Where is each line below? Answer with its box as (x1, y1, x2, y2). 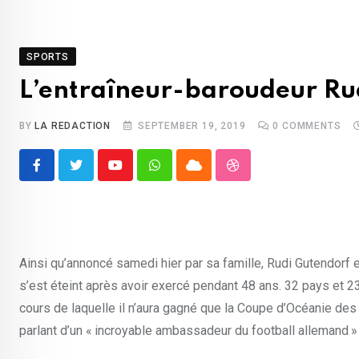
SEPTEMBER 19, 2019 (138, 120, 246, 131)
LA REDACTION (34, 120, 111, 131)
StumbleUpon (232, 167, 308, 183)
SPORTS (26, 51, 69, 63)
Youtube (114, 167, 159, 183)
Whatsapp (153, 167, 210, 183)
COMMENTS (279, 120, 341, 131)
